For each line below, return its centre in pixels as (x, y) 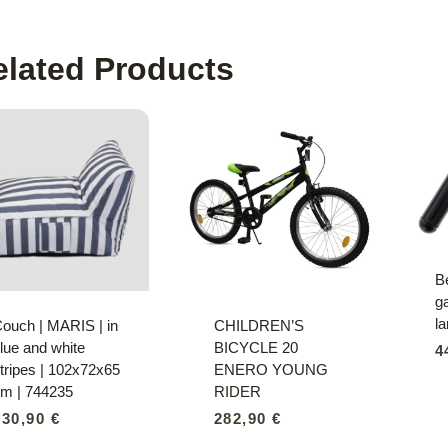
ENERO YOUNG (270, 369)
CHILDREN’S (258, 325)
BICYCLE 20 (255, 347)
